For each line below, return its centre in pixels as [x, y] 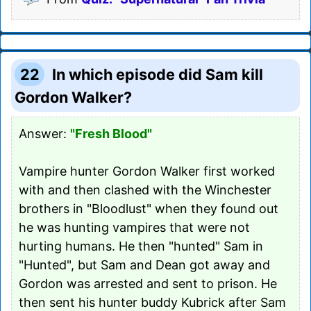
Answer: [44, 133]
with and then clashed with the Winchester [145, 190]
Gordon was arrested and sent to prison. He [148, 283]
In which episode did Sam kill [158, 74]
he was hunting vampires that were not [134, 227]
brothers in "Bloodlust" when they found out [149, 208]
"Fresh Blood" [111, 133]
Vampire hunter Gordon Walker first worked [147, 171]
